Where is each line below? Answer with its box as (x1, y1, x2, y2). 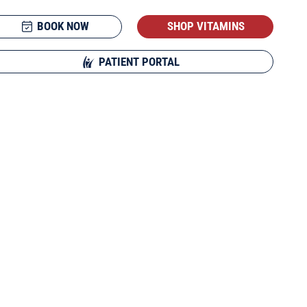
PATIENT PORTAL (98, 54, 180, 69)
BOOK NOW (36, 19, 89, 34)
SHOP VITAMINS (167, 19, 245, 34)
